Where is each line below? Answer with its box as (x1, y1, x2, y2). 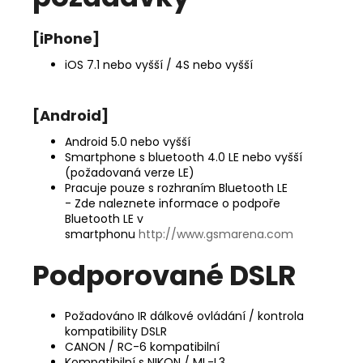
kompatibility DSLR (65, 323, 167, 340)
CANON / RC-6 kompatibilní (65, 339, 220, 356)
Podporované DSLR (32, 255, 296, 295)
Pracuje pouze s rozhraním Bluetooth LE (65, 179, 288, 196)
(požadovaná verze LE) (65, 164, 194, 181)
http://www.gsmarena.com (139, 225, 293, 242)
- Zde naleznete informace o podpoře (65, 194, 280, 211)
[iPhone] (32, 28, 100, 49)
